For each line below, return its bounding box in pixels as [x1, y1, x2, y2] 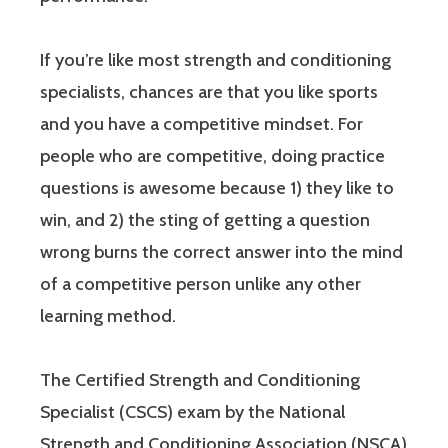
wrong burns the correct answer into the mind [40, 241, 403, 264]
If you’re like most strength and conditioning [40, 49, 391, 72]
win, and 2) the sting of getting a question [40, 209, 370, 232]
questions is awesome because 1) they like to [40, 177, 394, 200]
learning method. [40, 305, 176, 328]
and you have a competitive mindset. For [40, 113, 363, 136]
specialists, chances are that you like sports [40, 81, 378, 104]
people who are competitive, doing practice [40, 145, 385, 168]
